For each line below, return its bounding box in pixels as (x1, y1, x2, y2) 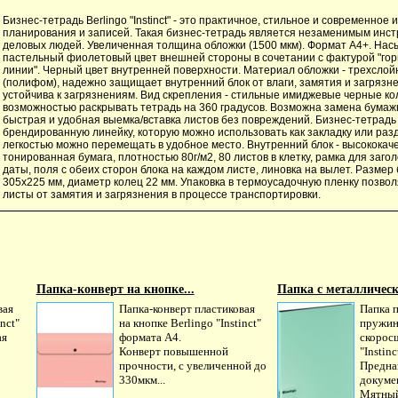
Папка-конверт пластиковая (118, 301, 255, 315)
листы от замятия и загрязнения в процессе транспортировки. (3, 187, 321, 201)
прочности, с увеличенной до (118, 358, 267, 372)
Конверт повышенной (118, 344, 228, 358)
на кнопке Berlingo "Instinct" (118, 315, 261, 330)
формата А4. (118, 330, 181, 344)
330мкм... (118, 372, 165, 386)
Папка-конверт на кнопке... (36, 282, 195, 296)
